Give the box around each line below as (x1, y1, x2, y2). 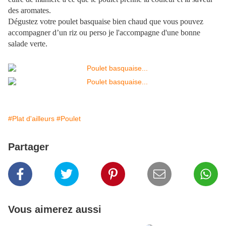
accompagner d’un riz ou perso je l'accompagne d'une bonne (8, 28, 200, 37)
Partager (8, 141, 49, 152)
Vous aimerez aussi (8, 203, 101, 215)
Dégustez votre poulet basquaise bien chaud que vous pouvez (8, 17, 203, 26)
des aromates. (8, 6, 51, 15)
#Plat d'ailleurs (8, 114, 54, 123)
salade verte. (8, 39, 47, 48)
